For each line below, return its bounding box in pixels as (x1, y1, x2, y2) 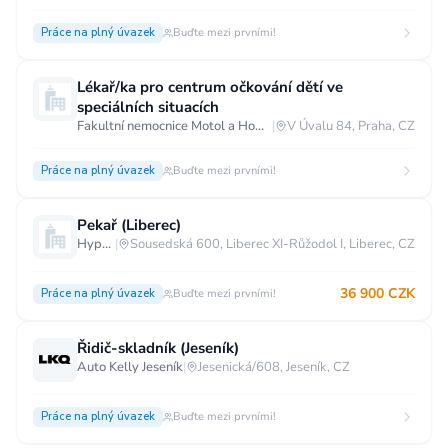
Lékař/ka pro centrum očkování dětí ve (77, 76, 343, 97)
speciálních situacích (77, 96, 219, 117)
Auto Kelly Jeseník (77, 357, 183, 376)
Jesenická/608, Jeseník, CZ (198, 357, 350, 376)
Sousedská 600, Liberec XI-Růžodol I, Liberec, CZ (130, 234, 415, 253)
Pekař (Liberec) (77, 214, 181, 235)
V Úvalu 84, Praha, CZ (287, 116, 415, 135)
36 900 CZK (340, 283, 415, 303)
